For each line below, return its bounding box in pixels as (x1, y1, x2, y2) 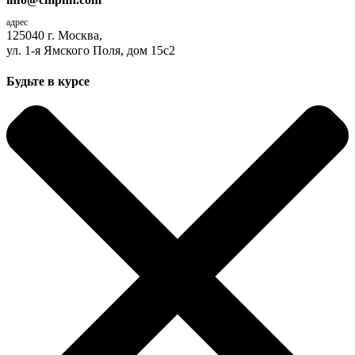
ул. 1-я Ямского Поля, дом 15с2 (6, 43, 175, 57)
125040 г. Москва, (6, 28, 102, 42)
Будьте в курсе (6, 74, 90, 89)
